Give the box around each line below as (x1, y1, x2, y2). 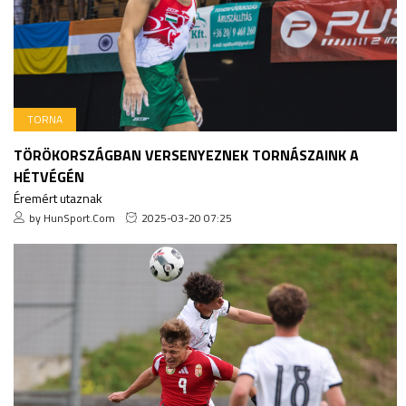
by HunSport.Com (29, 208, 115, 227)
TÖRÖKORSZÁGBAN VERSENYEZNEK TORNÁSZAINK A (14, 143, 359, 166)
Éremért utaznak (14, 188, 102, 208)
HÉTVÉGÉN (14, 165, 84, 188)
